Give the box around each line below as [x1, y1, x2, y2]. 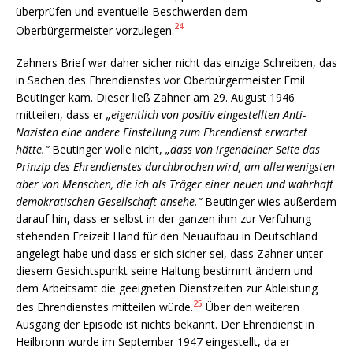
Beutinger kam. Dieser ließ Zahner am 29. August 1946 [16, 90, 295, 106]
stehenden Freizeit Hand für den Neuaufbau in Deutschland [16, 229, 318, 244]
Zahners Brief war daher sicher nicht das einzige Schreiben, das [16, 55, 337, 71]
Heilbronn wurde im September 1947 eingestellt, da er [16, 334, 290, 350]
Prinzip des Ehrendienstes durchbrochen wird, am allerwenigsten [16, 159, 335, 175]
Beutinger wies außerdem [202, 194, 336, 210]
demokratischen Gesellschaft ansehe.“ [16, 194, 202, 210]
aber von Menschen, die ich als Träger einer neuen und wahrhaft [16, 176, 333, 192]
